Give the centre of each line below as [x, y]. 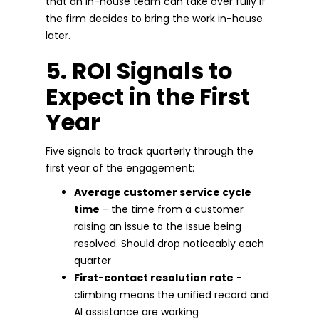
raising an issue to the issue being [158, 226]
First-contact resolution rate [154, 277]
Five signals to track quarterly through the [150, 151]
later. [58, 35]
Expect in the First [148, 96]
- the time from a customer [172, 209]
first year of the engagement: [120, 168]
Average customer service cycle [163, 192]
